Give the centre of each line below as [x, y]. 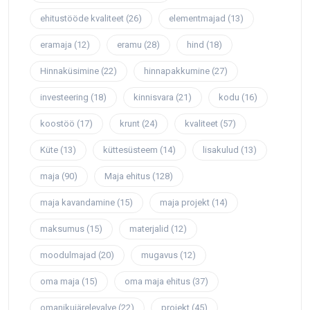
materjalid [149, 229]
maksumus [62, 229]
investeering [64, 98]
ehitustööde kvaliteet [82, 19]
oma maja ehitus [157, 282]
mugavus [159, 255]
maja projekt [185, 203]
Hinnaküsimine [70, 71]
